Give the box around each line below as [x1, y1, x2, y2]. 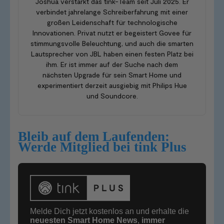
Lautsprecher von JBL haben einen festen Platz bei [30, 49, 193, 58]
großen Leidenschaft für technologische [46, 17, 177, 26]
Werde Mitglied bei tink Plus [18, 139, 186, 154]
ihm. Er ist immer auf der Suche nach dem [46, 59, 178, 68]
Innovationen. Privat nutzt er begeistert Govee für [32, 28, 191, 37]
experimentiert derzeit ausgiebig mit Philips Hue [37, 80, 187, 89]
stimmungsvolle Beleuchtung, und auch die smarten [30, 38, 193, 47]
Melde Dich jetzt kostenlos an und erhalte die [30, 206, 189, 215]
